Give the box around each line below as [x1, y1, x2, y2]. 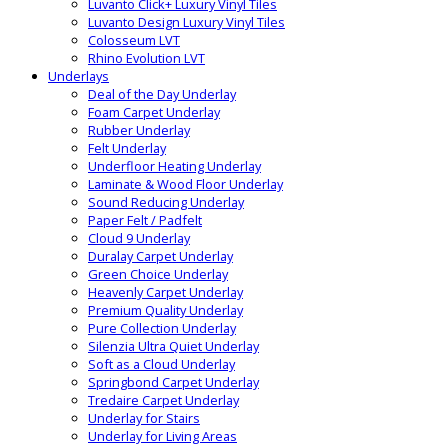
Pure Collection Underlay [88, 319, 236, 338]
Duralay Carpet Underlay [88, 247, 233, 266]
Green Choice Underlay [88, 265, 228, 284]
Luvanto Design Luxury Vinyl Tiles [88, 13, 285, 32]
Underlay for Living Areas [88, 427, 237, 446]
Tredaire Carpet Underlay [88, 391, 239, 410]
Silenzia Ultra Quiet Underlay [88, 337, 259, 356]
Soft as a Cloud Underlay [88, 355, 235, 374]
